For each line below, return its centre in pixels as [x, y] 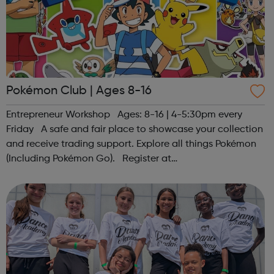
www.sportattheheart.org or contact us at [100, 174]
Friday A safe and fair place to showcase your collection [135, 130]
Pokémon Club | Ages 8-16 [79, 91]
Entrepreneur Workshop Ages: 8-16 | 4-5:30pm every [124, 115]
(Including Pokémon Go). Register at [89, 159]
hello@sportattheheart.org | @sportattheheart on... [120, 189]
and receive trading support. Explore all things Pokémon [131, 145]
